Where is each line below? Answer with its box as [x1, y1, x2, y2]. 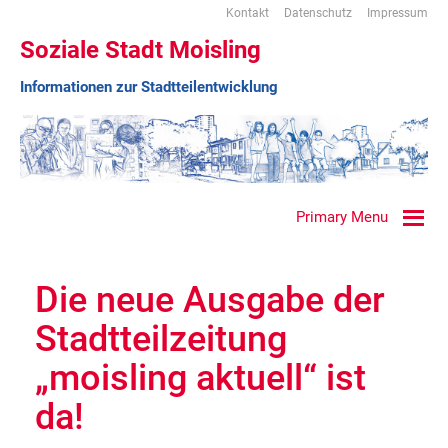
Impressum [367, 6, 428, 21]
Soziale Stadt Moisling [20, 36, 261, 65]
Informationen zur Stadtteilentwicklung [20, 77, 278, 96]
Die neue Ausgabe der [35, 278, 385, 321]
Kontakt [226, 6, 269, 21]
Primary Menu [296, 207, 388, 226]
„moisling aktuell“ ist [35, 356, 366, 399]
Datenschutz [284, 6, 352, 21]
